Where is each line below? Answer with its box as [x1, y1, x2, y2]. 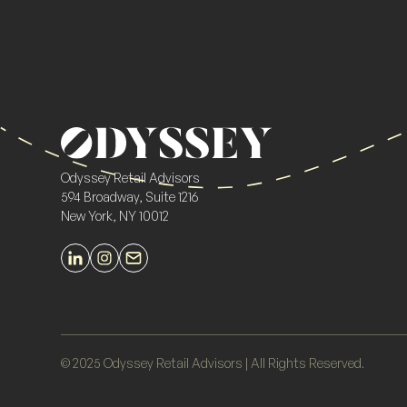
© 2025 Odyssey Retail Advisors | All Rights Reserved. [61, 355, 365, 372]
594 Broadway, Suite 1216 [61, 188, 199, 204]
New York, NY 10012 [61, 207, 170, 223]
